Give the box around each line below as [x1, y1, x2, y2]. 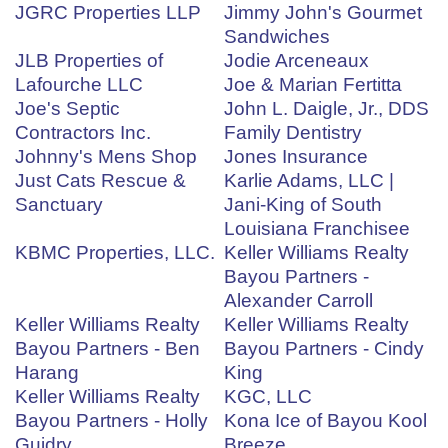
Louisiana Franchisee [224, 218, 410, 240]
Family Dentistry [224, 122, 362, 144]
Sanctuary [15, 194, 103, 216]
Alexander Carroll [224, 290, 373, 312]
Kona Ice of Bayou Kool [224, 410, 427, 432]
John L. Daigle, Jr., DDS [224, 98, 429, 120]
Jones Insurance [224, 146, 368, 168]
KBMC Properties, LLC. [15, 242, 215, 264]
